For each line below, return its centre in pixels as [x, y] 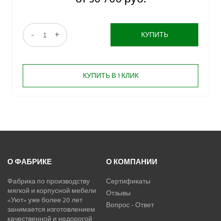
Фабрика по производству [49, 182]
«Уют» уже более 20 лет [45, 200]
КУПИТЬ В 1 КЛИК [110, 76]
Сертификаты [128, 182]
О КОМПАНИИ [132, 162]
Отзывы [118, 193]
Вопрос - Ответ [130, 205]
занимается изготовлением [51, 210]
